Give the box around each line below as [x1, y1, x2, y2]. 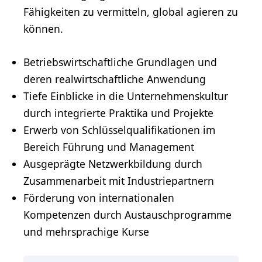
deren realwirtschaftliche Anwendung [23, 71, 206, 86]
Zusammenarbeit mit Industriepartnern [23, 173, 214, 188]
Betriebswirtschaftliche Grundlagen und [23, 54, 217, 69]
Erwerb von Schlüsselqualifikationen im [23, 122, 215, 137]
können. [23, 21, 63, 36]
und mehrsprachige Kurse [23, 224, 149, 239]
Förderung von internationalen [23, 190, 174, 205]
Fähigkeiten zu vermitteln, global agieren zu [23, 4, 238, 19]
